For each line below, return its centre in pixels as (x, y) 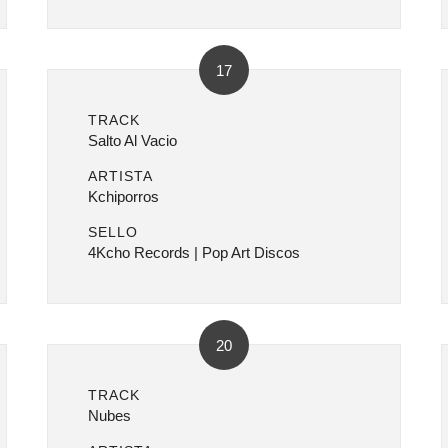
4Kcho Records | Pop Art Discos (194, 252)
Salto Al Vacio (133, 140)
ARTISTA (121, 176)
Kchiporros (124, 196)
